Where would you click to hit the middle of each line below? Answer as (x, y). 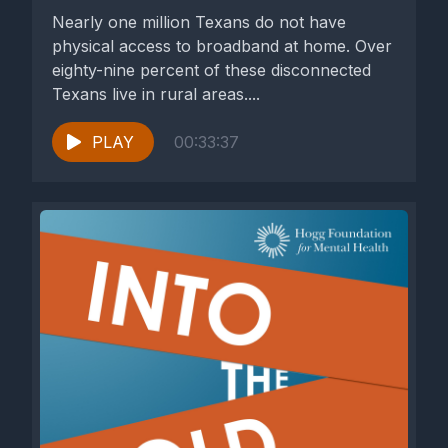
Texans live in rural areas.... (156, 94)
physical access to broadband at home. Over (222, 46)
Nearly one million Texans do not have (199, 22)
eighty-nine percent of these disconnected (211, 70)
